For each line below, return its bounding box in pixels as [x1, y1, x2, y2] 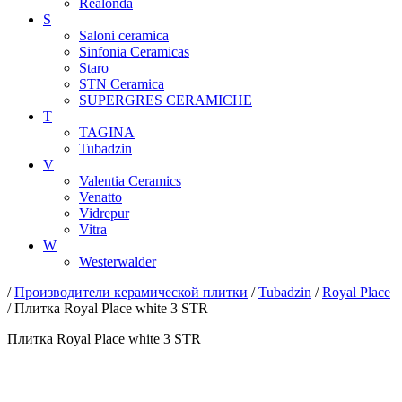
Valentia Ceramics [79, 173, 181, 188]
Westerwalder [79, 254, 156, 269]
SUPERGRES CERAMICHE [79, 92, 252, 108]
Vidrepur [79, 205, 129, 221]
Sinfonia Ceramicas [79, 44, 189, 59]
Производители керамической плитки [14, 284, 248, 300]
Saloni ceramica [79, 28, 169, 43]
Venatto [79, 189, 122, 205]
